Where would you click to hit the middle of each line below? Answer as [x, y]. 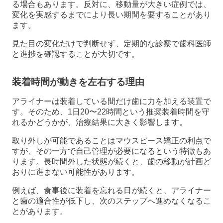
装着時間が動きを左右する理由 [78, 82]
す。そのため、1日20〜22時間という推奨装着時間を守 [111, 112]
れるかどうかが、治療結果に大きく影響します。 [100, 122]
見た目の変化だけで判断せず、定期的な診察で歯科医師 [111, 44]
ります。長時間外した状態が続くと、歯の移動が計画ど [111, 162]
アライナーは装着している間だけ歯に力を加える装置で [111, 102]
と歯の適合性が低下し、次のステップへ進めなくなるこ [111, 201]
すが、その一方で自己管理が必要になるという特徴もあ [111, 151]
